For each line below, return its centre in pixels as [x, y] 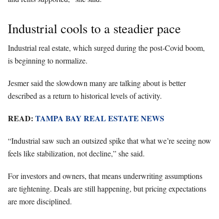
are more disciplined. [40, 201]
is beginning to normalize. [48, 60]
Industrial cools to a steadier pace [94, 28]
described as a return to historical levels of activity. [85, 95]
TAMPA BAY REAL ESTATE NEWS [100, 118]
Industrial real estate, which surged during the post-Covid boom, [106, 47]
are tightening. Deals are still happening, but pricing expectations [107, 188]
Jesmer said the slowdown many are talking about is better [97, 83]
